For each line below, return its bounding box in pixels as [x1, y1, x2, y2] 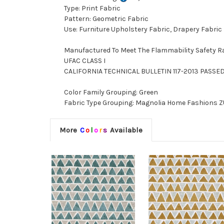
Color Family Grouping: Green [64, 88, 158, 97]
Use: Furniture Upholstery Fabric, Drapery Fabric [64, 25, 222, 34]
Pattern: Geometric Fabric [64, 14, 148, 23]
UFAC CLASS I [64, 56, 105, 65]
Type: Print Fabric [64, 4, 120, 13]
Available [107, 125, 142, 135]
